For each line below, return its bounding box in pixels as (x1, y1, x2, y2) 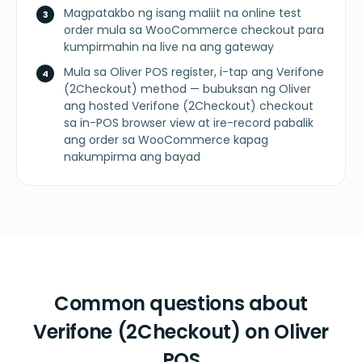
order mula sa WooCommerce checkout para (64, 22, 324, 39)
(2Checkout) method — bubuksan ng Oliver (64, 81, 311, 98)
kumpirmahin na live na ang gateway (64, 39, 274, 56)
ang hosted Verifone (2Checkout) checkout (64, 98, 314, 115)
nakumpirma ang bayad (64, 149, 200, 166)
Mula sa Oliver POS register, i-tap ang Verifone (64, 64, 324, 81)
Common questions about (53, 290, 309, 318)
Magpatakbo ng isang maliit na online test (64, 5, 301, 22)
